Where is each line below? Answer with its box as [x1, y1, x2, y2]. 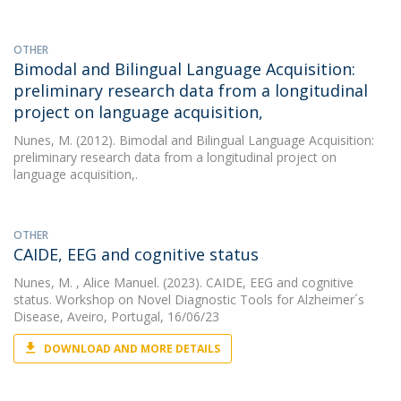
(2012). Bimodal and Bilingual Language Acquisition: [73, 132, 374, 149]
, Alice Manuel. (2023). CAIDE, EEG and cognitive [73, 274, 354, 291]
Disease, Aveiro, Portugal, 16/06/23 [13, 308, 219, 325]
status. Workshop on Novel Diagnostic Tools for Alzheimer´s [13, 291, 364, 308]
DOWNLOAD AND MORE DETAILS [44, 341, 220, 356]
